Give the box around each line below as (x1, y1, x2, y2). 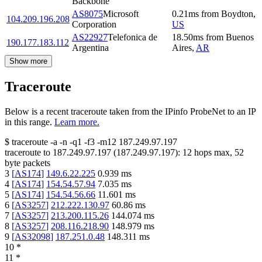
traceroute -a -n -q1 (12, 137, 82, 147)
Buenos (226, 32, 254, 43)
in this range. (5, 117, 52, 127)
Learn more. (54, 117, 99, 127)
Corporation (72, 19, 116, 30)
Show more (9, 57, 47, 66)
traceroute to (5, 147, 50, 158)
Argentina (72, 43, 109, 53)
